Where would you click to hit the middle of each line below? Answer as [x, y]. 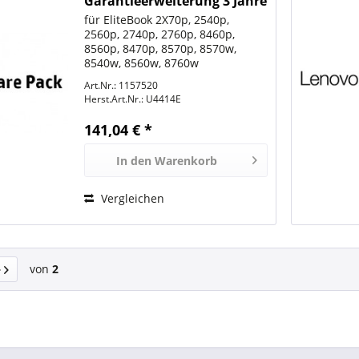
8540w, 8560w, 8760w [142, 63]
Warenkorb [186, 161]
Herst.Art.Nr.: [114, 99]
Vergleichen [131, 199]
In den [133, 161]
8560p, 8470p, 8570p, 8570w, [161, 49]
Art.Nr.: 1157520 [121, 86]
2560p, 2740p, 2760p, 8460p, [160, 34]
